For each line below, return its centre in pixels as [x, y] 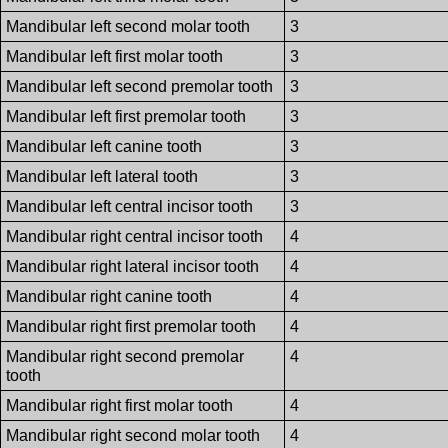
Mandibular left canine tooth [104, 147]
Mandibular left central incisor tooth [130, 207]
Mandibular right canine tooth [109, 297]
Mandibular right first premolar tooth [131, 327]
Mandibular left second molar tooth [128, 27]
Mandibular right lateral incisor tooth [133, 267]
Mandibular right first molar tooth [120, 406]
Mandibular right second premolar [125, 357]
